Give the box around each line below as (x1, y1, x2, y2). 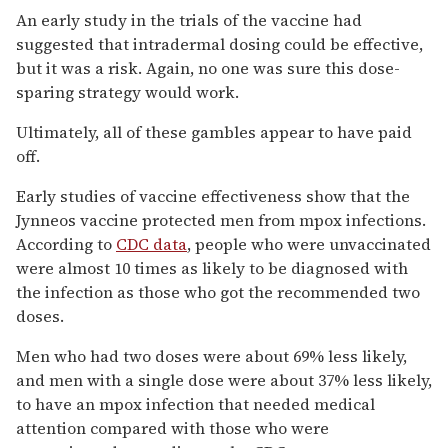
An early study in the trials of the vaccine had (16, 8, 362, 31)
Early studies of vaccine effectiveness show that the (16, 184, 410, 207)
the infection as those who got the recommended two (16, 280, 420, 303)
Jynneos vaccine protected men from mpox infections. (16, 208, 426, 231)
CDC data (116, 232, 187, 255)
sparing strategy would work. (16, 80, 239, 103)
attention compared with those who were (16, 416, 329, 439)
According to (16, 232, 116, 255)
